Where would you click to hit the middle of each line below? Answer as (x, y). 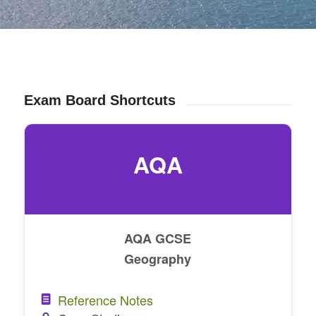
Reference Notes (106, 299)
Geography (158, 259)
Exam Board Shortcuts (99, 101)
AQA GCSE (158, 238)
